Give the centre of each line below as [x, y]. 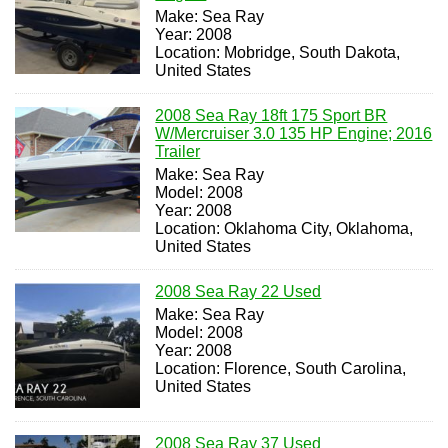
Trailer [178, 151]
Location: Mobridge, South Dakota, [278, 52]
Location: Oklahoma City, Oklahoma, [284, 228]
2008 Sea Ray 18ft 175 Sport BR [271, 115]
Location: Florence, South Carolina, [281, 368]
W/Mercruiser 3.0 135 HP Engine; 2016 [294, 133]
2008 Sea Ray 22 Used [238, 291]
